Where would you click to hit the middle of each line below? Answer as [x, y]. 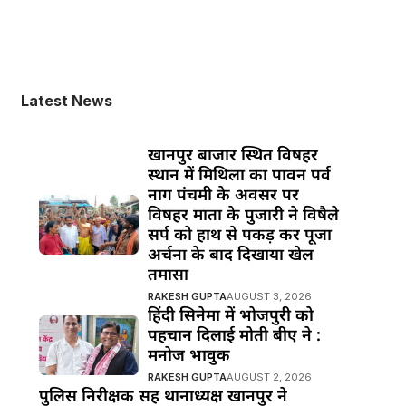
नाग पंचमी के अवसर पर [223, 194]
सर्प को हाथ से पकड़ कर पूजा [239, 234]
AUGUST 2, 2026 [269, 377]
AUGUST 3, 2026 [269, 296]
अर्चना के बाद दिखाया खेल [230, 254]
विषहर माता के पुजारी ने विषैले [243, 214]
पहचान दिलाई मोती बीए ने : [234, 334]
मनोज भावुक [188, 354]
